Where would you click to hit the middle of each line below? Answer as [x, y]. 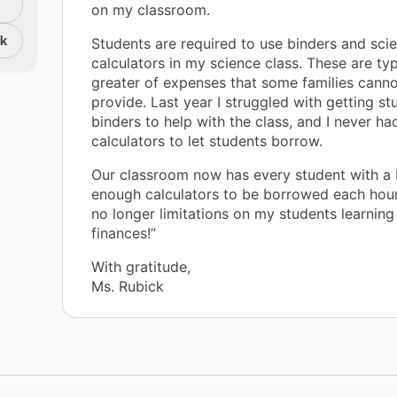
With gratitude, [141, 267]
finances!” [124, 234]
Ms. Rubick [128, 287]
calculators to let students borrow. [207, 141]
